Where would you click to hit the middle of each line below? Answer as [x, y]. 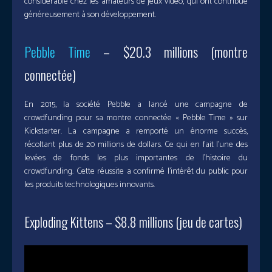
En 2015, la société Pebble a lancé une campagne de [136, 105]
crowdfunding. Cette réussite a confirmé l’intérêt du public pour [136, 172]
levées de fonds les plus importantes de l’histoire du [136, 158]
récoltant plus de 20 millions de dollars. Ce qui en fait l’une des [136, 145]
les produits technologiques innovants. [90, 185]
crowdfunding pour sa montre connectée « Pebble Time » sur [136, 118]
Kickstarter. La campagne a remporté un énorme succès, [136, 132]
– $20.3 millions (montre [169, 52]
